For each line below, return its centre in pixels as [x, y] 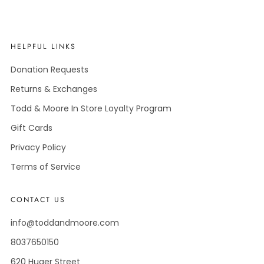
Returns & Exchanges [54, 89]
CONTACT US [38, 200]
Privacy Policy [38, 148]
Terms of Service [46, 167]
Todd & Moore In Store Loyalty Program [91, 109]
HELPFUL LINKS [43, 47]
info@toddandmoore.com [65, 223]
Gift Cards [32, 128]
